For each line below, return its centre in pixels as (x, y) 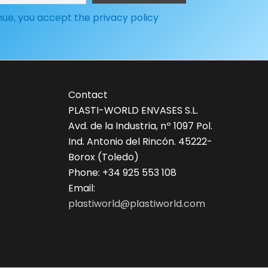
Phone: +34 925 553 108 (122, 173)
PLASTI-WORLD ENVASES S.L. (133, 111)
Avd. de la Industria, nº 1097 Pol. (140, 126)
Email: (81, 188)
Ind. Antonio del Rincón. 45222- (140, 142)
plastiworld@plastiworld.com (136, 204)
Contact (88, 95)
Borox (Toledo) (103, 157)
